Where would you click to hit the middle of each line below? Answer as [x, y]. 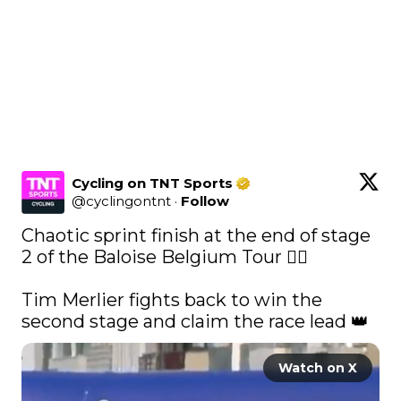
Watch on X [318, 367]
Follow [205, 200]
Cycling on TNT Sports [152, 183]
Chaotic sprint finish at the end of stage [196, 235]
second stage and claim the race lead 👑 [197, 321]
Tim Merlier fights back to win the [172, 299]
